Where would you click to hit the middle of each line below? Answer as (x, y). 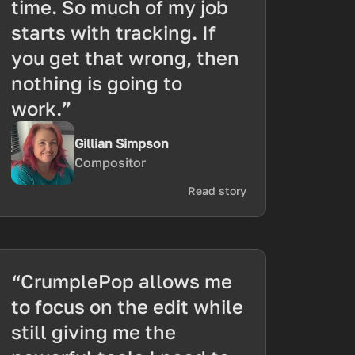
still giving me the (94, 332)
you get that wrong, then (126, 57)
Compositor (111, 162)
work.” (42, 108)
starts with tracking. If (114, 32)
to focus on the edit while (128, 306)
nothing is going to (97, 83)
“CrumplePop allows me (122, 281)
